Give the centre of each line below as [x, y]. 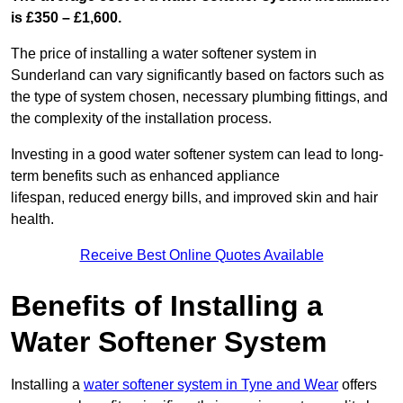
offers [358, 385]
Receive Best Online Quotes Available [201, 255]
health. [32, 219]
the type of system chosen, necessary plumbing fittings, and [199, 97]
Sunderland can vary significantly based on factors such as [197, 76]
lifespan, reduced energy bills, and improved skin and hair [194, 198]
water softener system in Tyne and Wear [211, 385]
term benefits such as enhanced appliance [145, 176]
